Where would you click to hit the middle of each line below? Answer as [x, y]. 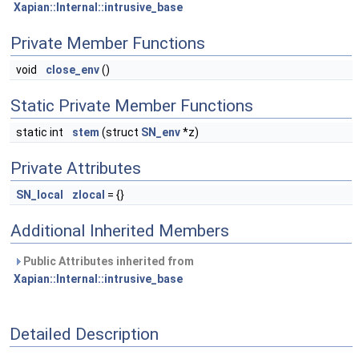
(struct [120, 132]
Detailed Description [84, 334]
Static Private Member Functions [132, 106]
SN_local [40, 195]
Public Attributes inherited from [107, 261]
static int [41, 132]
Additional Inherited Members [120, 231]
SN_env [161, 132]
